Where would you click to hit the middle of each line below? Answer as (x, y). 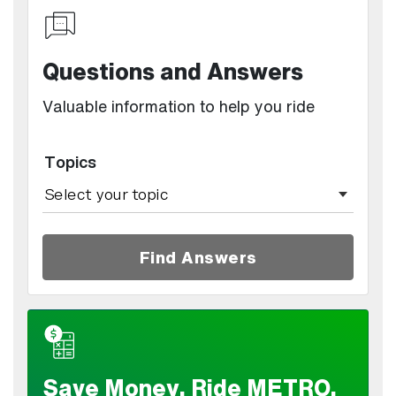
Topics (70, 161)
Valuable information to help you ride (179, 106)
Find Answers (198, 257)
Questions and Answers (173, 71)
